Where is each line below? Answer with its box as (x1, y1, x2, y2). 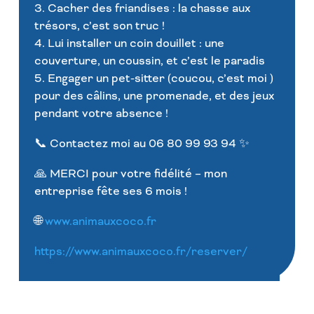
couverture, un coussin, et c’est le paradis (34, 53, 266, 68)
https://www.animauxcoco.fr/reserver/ (34, 243, 248, 259)
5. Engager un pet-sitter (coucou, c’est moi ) (34, 70, 274, 86)
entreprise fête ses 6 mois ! (34, 183, 188, 198)
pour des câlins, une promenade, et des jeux (34, 88, 275, 103)
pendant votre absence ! (34, 105, 169, 121)
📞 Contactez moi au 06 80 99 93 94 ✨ (34, 135, 250, 151)
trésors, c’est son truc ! (34, 18, 165, 33)
